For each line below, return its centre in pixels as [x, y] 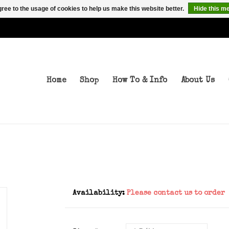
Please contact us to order [176, 193]
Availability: [98, 193]
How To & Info [140, 81]
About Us [198, 81]
